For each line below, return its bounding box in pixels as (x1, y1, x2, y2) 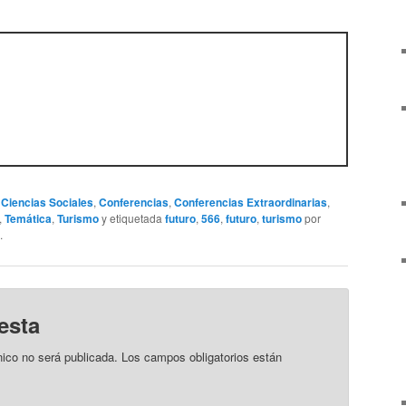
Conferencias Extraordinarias (174, 194, 327, 211)
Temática (5, 210, 52, 227)
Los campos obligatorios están (121, 348, 283, 366)
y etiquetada (99, 210, 165, 227)
